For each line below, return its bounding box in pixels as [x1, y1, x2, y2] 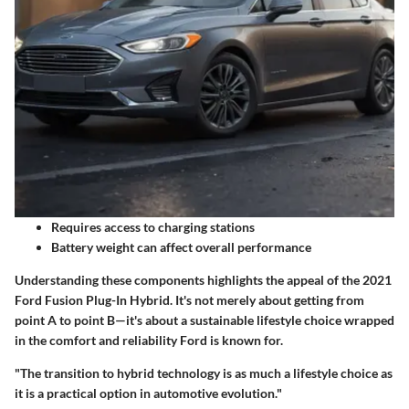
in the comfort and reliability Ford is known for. [15, 332, 283, 349]
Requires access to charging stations [51, 219, 255, 236]
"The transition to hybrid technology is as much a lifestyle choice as [15, 365, 393, 382]
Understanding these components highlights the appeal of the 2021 [15, 272, 392, 288]
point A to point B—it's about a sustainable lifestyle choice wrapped [15, 312, 394, 329]
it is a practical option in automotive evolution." [15, 385, 282, 402]
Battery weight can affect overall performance [51, 239, 311, 256]
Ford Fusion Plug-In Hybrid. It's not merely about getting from [15, 292, 364, 309]
